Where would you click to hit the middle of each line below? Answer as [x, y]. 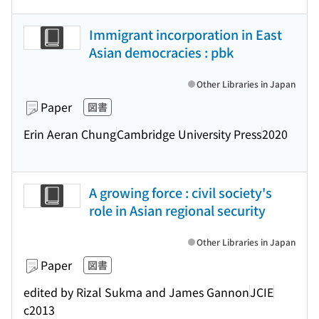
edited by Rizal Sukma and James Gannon [136, 292]
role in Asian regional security [177, 210]
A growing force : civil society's [181, 192]
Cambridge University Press [189, 134]
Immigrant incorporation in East [185, 34]
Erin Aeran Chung [70, 134]
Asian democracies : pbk [161, 52]
